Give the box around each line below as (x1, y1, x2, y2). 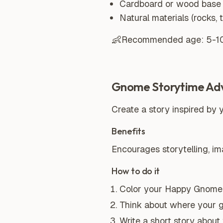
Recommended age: (121, 34, 206, 45)
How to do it (111, 165, 160, 177)
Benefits (111, 125, 145, 137)
